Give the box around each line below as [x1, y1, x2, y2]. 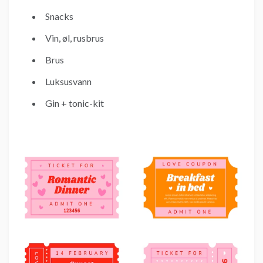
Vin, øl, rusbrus [45, 32, 104, 43]
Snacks [45, 10, 73, 22]
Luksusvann [45, 75, 92, 87]
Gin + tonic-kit [45, 97, 104, 109]
